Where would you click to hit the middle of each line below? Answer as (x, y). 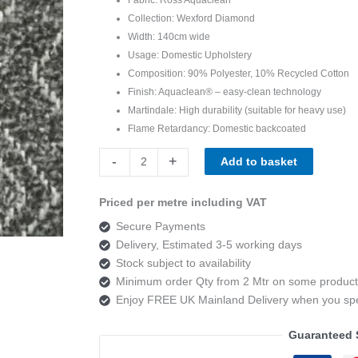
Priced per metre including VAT (183, 202)
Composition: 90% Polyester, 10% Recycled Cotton (238, 73)
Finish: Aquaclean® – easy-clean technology (224, 91)
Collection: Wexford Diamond (191, 18)
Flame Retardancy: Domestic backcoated (217, 128)
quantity (118, 266)
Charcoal (121, 229)
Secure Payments (160, 226)
